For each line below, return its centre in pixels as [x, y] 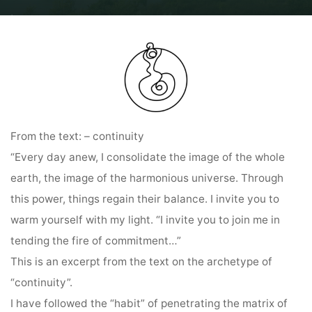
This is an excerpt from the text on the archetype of [142, 261]
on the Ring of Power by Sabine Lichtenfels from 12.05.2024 [156, 32]
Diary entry [286, 20]
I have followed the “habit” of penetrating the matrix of [149, 303]
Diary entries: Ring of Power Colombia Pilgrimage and [140, 20]
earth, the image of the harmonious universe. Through [147, 178]
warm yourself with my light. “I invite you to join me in [146, 219]
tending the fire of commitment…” [96, 240]
